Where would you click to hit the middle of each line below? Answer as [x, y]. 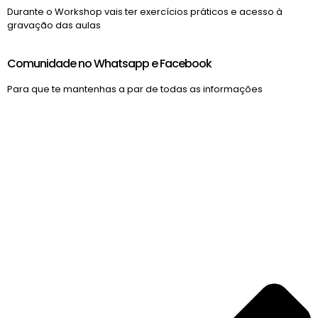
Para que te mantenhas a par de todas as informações [135, 89]
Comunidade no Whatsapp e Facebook [109, 63]
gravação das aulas [54, 25]
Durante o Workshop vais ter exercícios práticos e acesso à [145, 11]
